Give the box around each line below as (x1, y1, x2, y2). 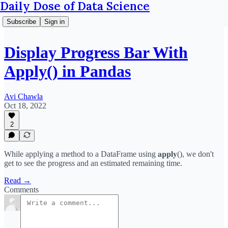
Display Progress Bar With (4, 43, 188, 62)
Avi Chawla (4, 92, 43, 101)
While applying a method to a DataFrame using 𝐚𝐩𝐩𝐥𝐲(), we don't (4, 150, 214, 158)
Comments (4, 185, 39, 194)
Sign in (44, 18, 65, 25)
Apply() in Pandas (4, 62, 131, 81)
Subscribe (7, 18, 36, 25)
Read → (4, 176, 31, 185)
